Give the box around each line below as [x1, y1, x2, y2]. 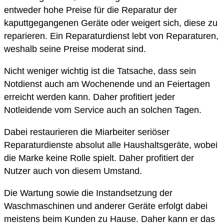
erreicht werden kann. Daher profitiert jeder [4, 92, 175, 102]
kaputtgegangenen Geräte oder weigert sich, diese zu [4, 18, 217, 28]
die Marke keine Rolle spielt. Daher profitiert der [4, 153, 194, 163]
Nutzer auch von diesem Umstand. [4, 166, 142, 176]
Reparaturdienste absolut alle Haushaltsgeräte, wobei [4, 140, 217, 150]
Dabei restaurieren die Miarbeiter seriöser [4, 127, 169, 137]
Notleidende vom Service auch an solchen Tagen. [4, 105, 201, 115]
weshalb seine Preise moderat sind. [4, 44, 146, 54]
